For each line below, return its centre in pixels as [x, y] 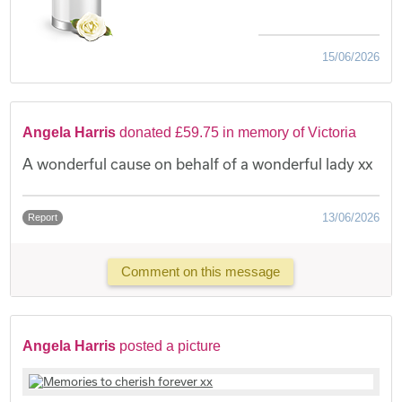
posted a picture [170, 345]
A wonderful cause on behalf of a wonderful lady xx [198, 163]
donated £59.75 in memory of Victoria [238, 132]
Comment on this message [201, 272]
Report [43, 217]
